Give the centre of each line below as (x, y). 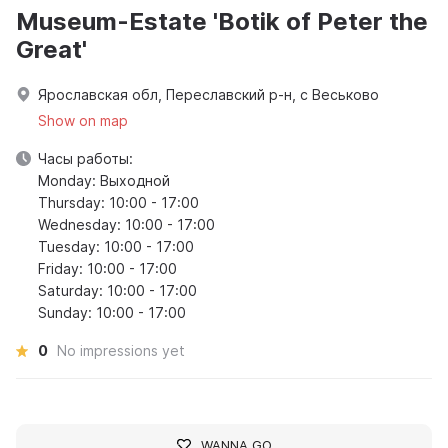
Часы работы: (85, 158)
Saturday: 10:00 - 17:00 (117, 290)
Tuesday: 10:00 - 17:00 (116, 246)
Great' (51, 49)
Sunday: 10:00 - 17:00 (112, 312)
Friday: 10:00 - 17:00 (107, 268)
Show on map (83, 120)
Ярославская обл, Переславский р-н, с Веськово (208, 94)
